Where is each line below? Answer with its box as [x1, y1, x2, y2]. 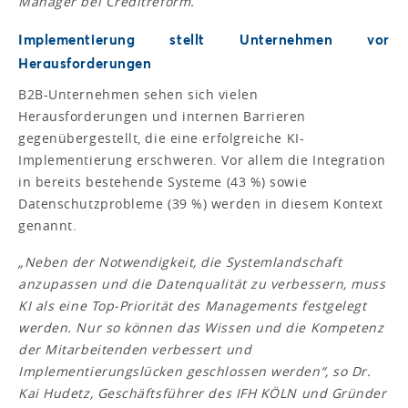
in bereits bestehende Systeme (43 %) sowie [18, 172, 308, 190]
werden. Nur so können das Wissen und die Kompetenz [18, 318, 384, 336]
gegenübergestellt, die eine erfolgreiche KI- [18, 128, 305, 147]
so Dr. [332, 362, 372, 380]
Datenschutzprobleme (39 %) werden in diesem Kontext [18, 194, 384, 212]
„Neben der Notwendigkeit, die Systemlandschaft [18, 252, 342, 270]
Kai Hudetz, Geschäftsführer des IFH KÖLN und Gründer [18, 383, 387, 402]
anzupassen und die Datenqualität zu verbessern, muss [18, 274, 386, 292]
